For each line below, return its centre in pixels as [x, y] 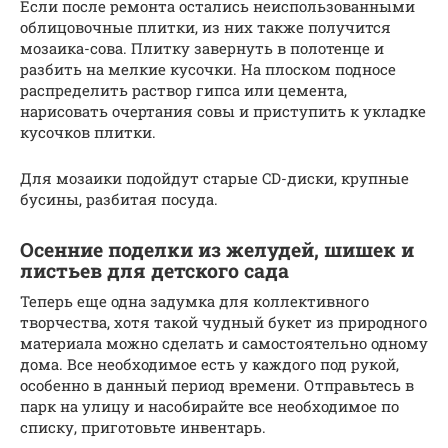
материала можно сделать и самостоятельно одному [224, 342]
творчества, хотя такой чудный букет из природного [223, 321]
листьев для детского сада [154, 270]
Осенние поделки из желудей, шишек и [217, 249]
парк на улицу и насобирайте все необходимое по [209, 405]
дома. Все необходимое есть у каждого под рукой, [209, 363]
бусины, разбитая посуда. [119, 198]
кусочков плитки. [88, 131]
